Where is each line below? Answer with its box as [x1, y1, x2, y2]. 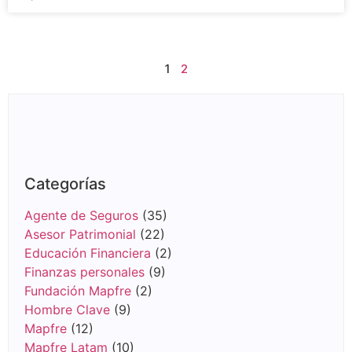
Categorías [24, 174, 106, 193]
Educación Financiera [24, 245, 151, 261]
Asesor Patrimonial [24, 226, 136, 242]
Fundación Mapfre [24, 283, 131, 299]
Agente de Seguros [24, 207, 138, 223]
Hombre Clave [24, 302, 110, 317]
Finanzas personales [24, 264, 145, 280]
